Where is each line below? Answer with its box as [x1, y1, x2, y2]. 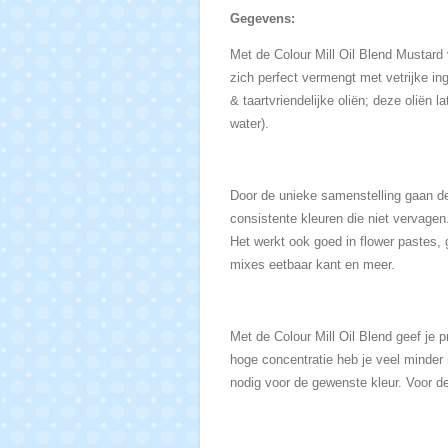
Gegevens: [229, 11, 295, 27]
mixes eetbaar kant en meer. [229, 257, 395, 273]
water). [229, 116, 269, 132]
